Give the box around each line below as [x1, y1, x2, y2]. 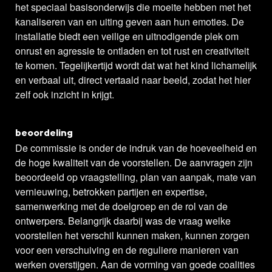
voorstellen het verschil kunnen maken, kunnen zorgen [15, 228, 250, 243]
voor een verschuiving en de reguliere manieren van [15, 243, 239, 257]
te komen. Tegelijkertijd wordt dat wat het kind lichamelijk [15, 58, 257, 73]
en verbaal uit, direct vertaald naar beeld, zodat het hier [15, 73, 251, 87]
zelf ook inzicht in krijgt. [15, 87, 114, 102]
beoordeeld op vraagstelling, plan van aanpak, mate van [15, 170, 256, 185]
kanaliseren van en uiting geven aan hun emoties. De [15, 15, 244, 29]
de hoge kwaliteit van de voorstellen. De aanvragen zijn [15, 155, 253, 170]
